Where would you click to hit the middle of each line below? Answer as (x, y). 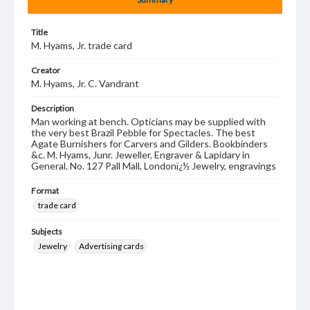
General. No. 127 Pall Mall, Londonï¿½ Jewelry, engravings (154, 166)
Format (45, 191)
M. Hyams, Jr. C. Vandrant (85, 83)
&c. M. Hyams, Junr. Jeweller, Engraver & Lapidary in (140, 155)
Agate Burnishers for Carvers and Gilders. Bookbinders (149, 144)
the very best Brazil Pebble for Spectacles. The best (143, 133)
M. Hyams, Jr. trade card (82, 45)
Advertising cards (111, 246)
